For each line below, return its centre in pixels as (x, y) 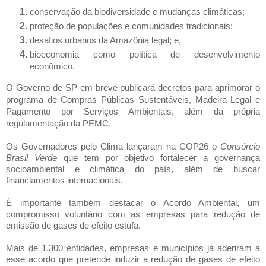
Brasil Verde (31, 158)
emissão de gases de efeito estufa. (75, 225)
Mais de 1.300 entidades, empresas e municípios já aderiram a (133, 248)
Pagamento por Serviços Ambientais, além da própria (133, 111)
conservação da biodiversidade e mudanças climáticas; (137, 12)
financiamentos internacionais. (64, 180)
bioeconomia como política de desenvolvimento (145, 54)
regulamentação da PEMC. (58, 123)
